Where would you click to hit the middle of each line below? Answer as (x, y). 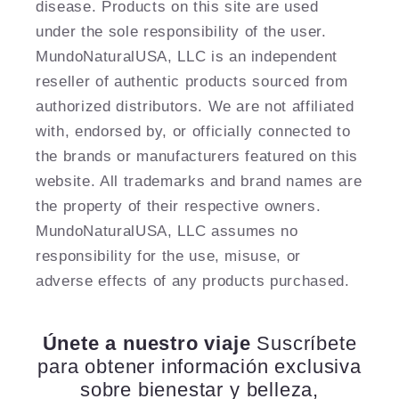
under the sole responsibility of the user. (181, 32)
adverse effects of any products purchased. (193, 281)
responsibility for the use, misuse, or (169, 256)
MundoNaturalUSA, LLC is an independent (187, 57)
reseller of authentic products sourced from (192, 81)
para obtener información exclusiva (199, 367)
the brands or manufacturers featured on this (197, 156)
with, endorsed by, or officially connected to (193, 131)
